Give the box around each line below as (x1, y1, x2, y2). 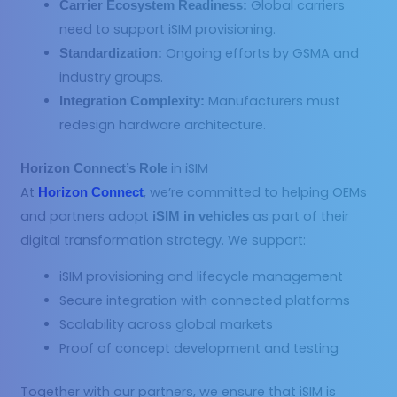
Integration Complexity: (59, 93, 206, 108)
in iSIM (167, 159, 209, 177)
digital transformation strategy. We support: (20, 230, 307, 249)
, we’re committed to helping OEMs (144, 183, 368, 201)
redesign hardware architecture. (59, 115, 267, 134)
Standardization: (59, 45, 163, 60)
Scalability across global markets (59, 315, 274, 334)
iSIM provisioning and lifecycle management (59, 268, 344, 286)
